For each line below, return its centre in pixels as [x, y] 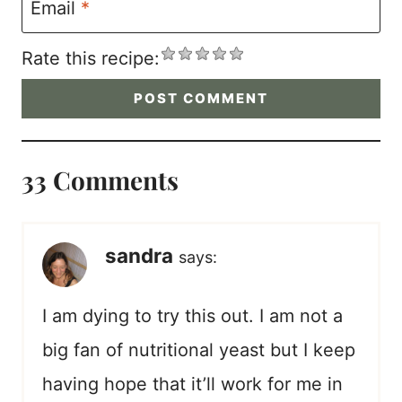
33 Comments [100, 180]
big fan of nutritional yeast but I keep [199, 350]
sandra [139, 256]
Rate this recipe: [91, 58]
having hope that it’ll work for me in [192, 385]
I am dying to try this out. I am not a [192, 316]
